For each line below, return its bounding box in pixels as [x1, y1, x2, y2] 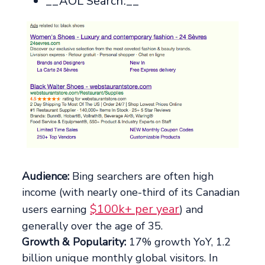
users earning [22, 202, 91, 217]
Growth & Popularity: [22, 235, 127, 250]
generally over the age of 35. [22, 219, 163, 234]
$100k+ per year [90, 201, 180, 218]
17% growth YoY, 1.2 [126, 235, 231, 250]
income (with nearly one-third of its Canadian [22, 185, 240, 200]
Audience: [22, 169, 70, 184]
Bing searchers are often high [69, 169, 214, 184]
